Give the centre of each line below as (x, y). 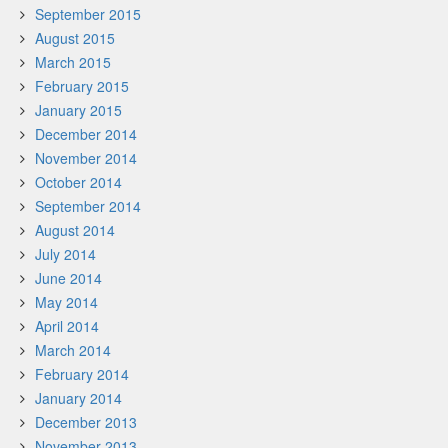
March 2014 (73, 350)
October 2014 (78, 182)
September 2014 (88, 206)
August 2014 (75, 230)
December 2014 (86, 134)
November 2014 (86, 158)
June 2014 (68, 278)
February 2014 (82, 374)
